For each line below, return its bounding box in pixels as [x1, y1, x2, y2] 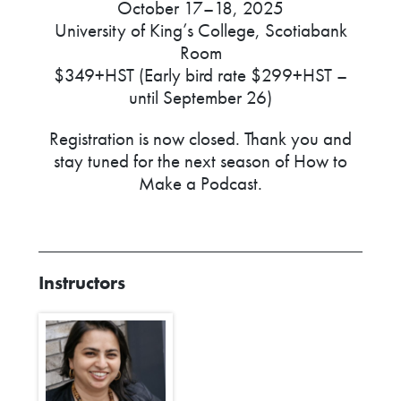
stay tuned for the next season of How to [54, 148, 347, 173]
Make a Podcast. [139, 170, 262, 195]
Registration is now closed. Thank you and [49, 125, 352, 150]
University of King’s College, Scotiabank [54, 17, 347, 42]
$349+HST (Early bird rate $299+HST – [54, 62, 347, 87]
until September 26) [129, 84, 272, 109]
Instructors [38, 270, 126, 295]
